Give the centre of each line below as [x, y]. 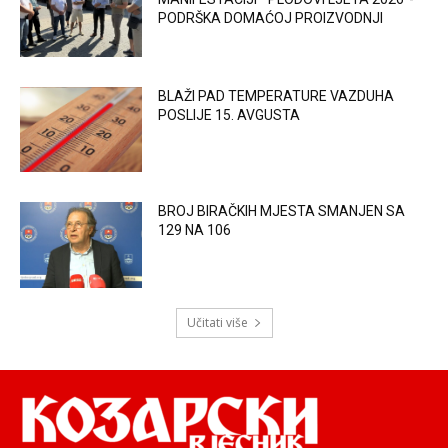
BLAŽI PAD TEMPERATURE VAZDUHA [276, 95]
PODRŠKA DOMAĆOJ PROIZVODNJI [271, 18]
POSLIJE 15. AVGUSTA [229, 114]
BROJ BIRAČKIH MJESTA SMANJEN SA [282, 211]
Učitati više [217, 323]
